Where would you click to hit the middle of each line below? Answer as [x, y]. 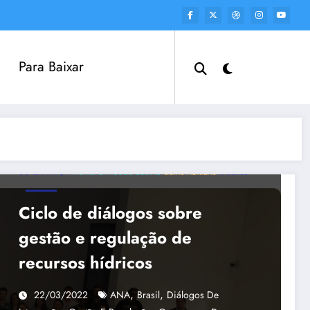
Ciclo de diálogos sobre [110, 212]
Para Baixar [51, 66]
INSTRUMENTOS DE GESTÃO [117, 172]
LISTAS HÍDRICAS [190, 172]
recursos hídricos [85, 262]
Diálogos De [193, 294]
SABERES [234, 172]
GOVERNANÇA [44, 172]
